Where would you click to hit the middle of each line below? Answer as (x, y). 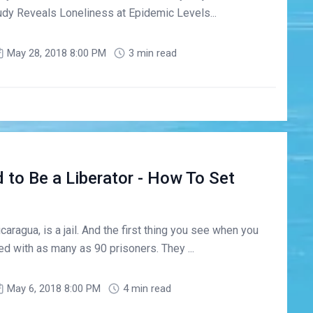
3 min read (152, 53)
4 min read (147, 289)
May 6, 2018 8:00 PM (53, 289)
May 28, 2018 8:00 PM (56, 53)
